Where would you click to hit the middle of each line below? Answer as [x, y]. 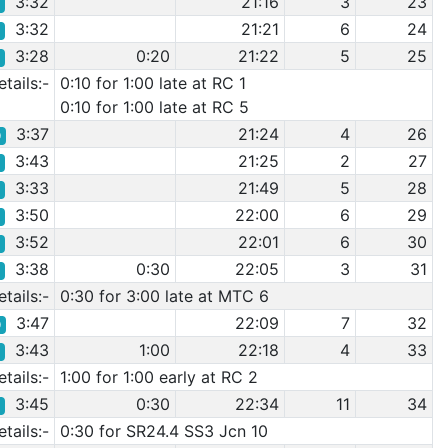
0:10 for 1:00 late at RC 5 [154, 107]
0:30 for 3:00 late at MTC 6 [164, 296]
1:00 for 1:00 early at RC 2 [158, 377]
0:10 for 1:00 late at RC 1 [152, 83]
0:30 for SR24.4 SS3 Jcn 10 [163, 431]
